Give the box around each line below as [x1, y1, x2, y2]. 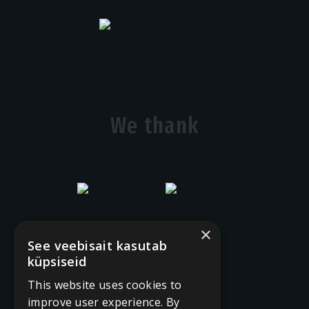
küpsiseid [28, 253, 87, 270]
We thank [110, 112, 199, 140]
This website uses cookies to [28, 277, 182, 292]
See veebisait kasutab [28, 237, 168, 254]
